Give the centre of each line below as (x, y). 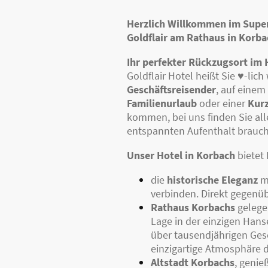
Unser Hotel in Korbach (181, 155)
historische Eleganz (212, 179)
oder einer (222, 103)
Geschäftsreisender (171, 89)
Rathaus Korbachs (193, 207)
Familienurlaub (162, 103)
